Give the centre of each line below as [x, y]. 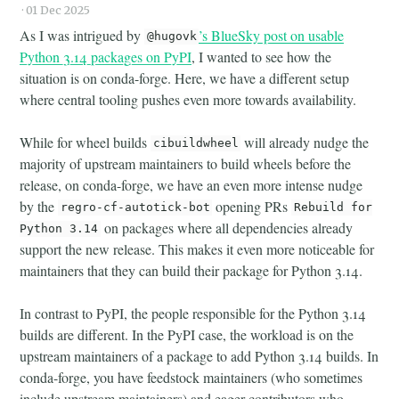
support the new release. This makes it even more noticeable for [197, 248]
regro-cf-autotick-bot [135, 208]
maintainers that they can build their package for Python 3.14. [191, 270]
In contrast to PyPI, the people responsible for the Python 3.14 [193, 313]
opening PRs [252, 206]
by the [39, 206]
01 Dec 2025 [58, 9]
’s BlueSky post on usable [272, 35]
